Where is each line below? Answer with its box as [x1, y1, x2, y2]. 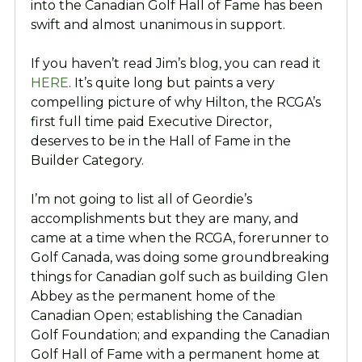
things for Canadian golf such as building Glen [30, 269, 328, 285]
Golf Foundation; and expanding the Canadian [30, 327, 330, 343]
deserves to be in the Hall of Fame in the [30, 133, 291, 149]
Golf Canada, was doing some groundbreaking [30, 250, 330, 266]
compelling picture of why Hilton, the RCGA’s [30, 95, 321, 111]
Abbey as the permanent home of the [30, 288, 276, 305]
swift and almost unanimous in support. [30, 17, 285, 33]
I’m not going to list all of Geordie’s [30, 192, 252, 208]
